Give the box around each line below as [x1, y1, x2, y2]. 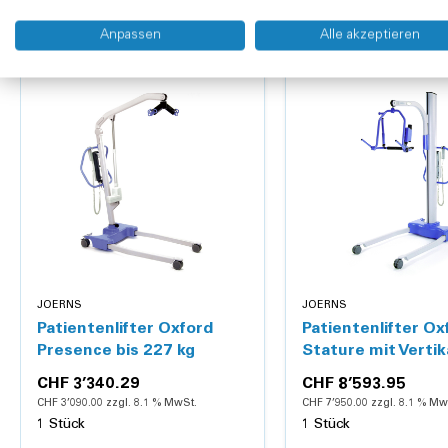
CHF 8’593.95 [301, 376, 406, 393]
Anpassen [99, 28, 161, 42]
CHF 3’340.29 [37, 376, 140, 393]
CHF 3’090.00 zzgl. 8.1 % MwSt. [37, 398, 197, 410]
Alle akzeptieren [320, 28, 420, 42]
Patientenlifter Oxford [37, 321, 213, 338]
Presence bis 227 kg [37, 343, 195, 360]
